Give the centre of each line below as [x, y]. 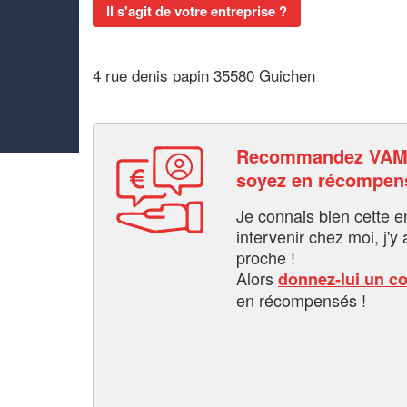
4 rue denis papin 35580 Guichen [204, 75]
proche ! [266, 257]
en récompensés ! [301, 299]
